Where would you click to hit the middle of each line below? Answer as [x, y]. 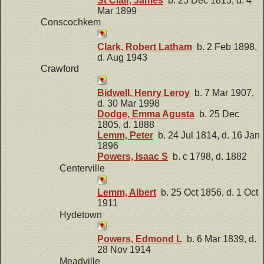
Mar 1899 [117, 11]
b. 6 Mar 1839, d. [219, 239]
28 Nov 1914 [124, 249]
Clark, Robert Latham [145, 47]
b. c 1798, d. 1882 [207, 157]
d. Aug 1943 [122, 57]
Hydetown [81, 214]
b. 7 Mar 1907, [222, 93]
